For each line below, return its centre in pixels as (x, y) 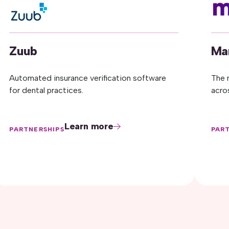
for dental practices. (47, 90)
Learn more (89, 126)
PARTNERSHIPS (37, 129)
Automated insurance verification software (88, 78)
